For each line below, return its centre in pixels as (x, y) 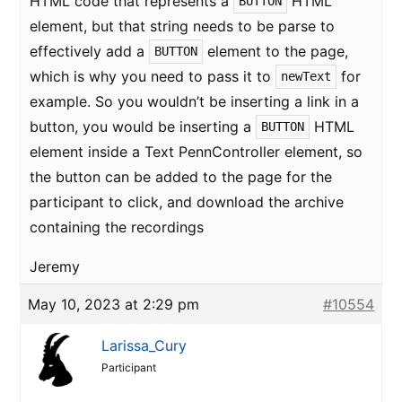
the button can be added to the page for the (181, 177)
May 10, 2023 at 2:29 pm (114, 304)
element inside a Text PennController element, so (196, 152)
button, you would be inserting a (143, 127)
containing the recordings (117, 227)
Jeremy (55, 267)
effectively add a (89, 51)
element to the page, (275, 51)
